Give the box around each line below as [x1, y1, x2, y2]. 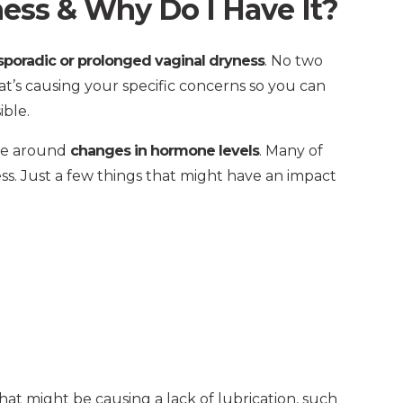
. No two [264, 51, 323, 69]
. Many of [259, 141, 323, 159]
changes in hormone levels [70, 141, 259, 159]
